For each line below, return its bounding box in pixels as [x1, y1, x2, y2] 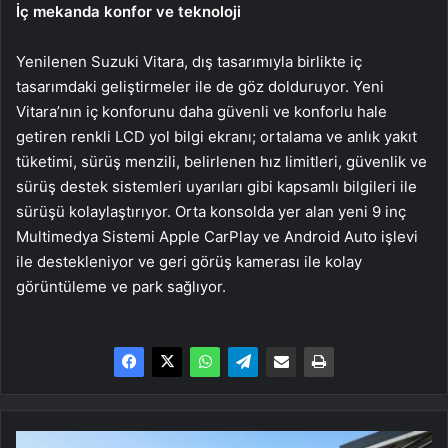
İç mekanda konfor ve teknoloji [16, 2, 245, 22]
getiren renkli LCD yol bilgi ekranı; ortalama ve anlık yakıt [16, 127, 417, 147]
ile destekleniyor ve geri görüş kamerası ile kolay [16, 252, 362, 272]
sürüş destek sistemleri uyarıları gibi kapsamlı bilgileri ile [16, 177, 417, 197]
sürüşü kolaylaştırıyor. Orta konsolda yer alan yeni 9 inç [16, 202, 406, 222]
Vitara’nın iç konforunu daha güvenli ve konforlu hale [16, 102, 387, 122]
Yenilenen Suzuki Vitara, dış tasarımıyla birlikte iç [16, 52, 362, 72]
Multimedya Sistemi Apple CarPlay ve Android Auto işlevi [16, 227, 418, 247]
